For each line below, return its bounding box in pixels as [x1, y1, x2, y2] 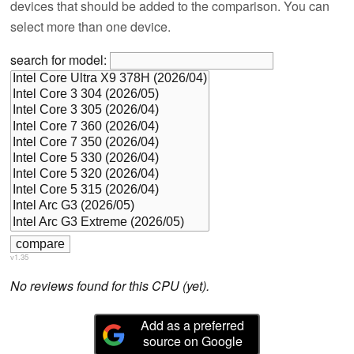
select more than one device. [10, 17, 171, 36]
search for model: [10, 50, 110, 69]
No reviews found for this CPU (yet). [10, 276, 209, 295]
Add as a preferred [141, 316, 245, 335]
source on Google [142, 332, 243, 351]
